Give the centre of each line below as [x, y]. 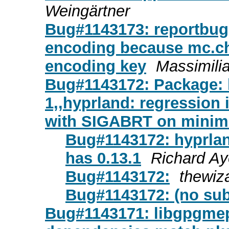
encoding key [96, 66]
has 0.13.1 [103, 158]
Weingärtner [87, 11]
